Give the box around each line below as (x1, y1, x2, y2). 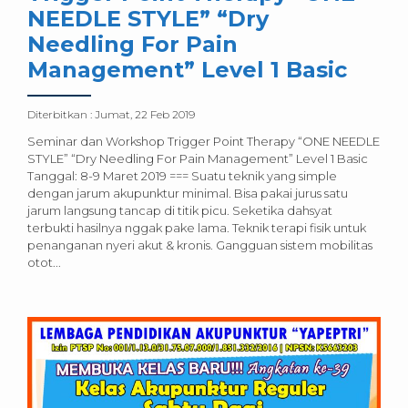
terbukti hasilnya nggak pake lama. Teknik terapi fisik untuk (27, 220, 366, 236)
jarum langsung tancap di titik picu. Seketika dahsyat (27, 203, 332, 219)
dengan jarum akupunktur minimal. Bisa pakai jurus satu (27, 186, 348, 201)
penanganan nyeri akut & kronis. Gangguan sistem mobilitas (27, 238, 372, 253)
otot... (27, 255, 61, 270)
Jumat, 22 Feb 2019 (95, 107, 195, 122)
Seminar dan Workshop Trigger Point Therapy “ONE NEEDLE (27, 134, 380, 149)
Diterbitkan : (27, 107, 95, 122)
